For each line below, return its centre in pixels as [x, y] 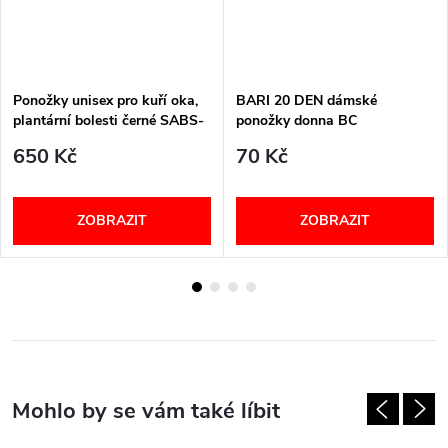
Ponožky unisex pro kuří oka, [105, 101]
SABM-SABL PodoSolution [100, 141]
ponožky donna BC [296, 121]
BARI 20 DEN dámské [306, 101]
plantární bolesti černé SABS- [108, 121]
